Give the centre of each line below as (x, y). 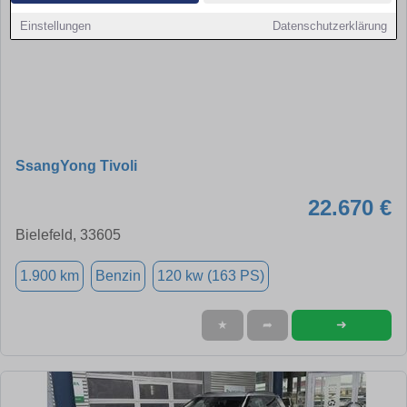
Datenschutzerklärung (329, 26)
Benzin (118, 275)
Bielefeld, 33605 (68, 234)
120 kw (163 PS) (211, 275)
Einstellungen (56, 26)
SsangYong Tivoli (76, 165)
